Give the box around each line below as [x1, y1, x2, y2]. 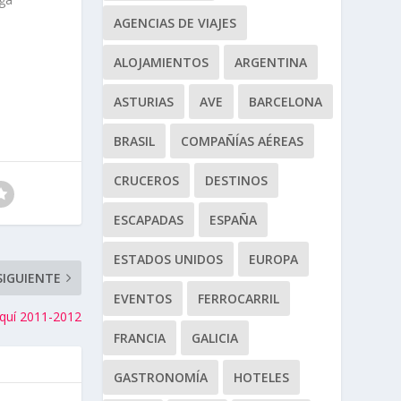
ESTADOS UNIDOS [113, 250, 223, 268]
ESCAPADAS [113, 210, 183, 228]
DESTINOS [204, 171, 268, 189]
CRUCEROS [113, 171, 179, 189]
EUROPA [248, 250, 298, 268]
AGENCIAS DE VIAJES [113, 13, 236, 31]
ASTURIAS [113, 92, 174, 110]
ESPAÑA [209, 210, 257, 228]
